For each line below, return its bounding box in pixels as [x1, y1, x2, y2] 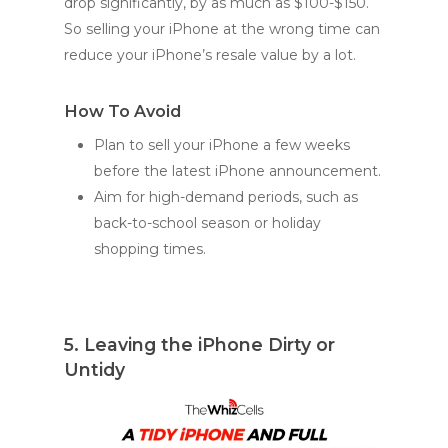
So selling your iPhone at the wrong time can [64, 19, 380, 38]
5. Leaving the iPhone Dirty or [64, 333, 335, 355]
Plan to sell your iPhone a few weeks [94, 135, 350, 154]
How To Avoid [64, 100, 181, 121]
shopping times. [94, 239, 206, 258]
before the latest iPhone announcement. [94, 161, 381, 180]
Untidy [64, 358, 125, 380]
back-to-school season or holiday [94, 213, 321, 232]
